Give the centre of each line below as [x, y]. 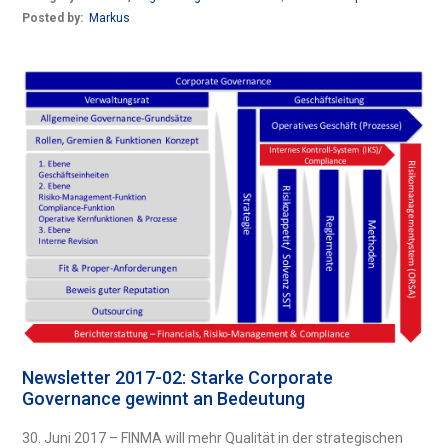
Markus [110, 18]
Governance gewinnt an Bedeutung [164, 398]
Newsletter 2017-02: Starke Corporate [178, 377]
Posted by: [54, 18]
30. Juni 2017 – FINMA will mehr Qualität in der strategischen [213, 437]
